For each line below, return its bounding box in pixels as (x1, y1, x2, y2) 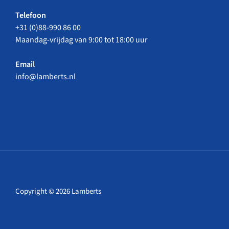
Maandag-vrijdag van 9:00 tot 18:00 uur (15, 34, 148, 45)
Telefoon (15, 9, 46, 21)
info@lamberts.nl (15, 71, 76, 82)
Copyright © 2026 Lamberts (15, 186, 101, 197)
